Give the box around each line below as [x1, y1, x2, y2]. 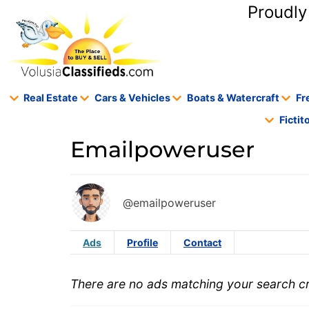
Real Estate [23, 92, 79, 104]
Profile [127, 237, 158, 249]
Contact [183, 237, 221, 249]
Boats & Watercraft [186, 92, 279, 104]
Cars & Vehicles [94, 92, 171, 104]
